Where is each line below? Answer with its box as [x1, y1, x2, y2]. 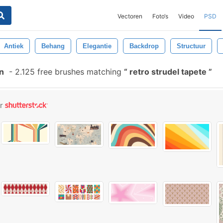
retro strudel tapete [127, 67, 209, 77]
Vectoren [117, 12, 142, 20]
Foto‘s [152, 12, 168, 20]
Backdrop [129, 42, 159, 50]
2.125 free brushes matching [12, 67, 124, 77]
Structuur [177, 42, 206, 50]
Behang [41, 42, 65, 50]
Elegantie [83, 42, 111, 50]
